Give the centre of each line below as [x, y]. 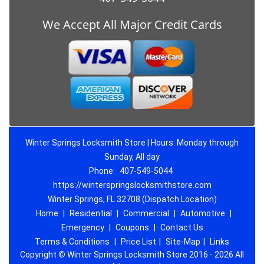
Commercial [146, 213]
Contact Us [181, 227]
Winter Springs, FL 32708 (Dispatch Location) [132, 199]
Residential [90, 213]
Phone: [103, 171]
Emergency [82, 227]
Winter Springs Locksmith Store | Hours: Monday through [132, 143]
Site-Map [183, 242]
